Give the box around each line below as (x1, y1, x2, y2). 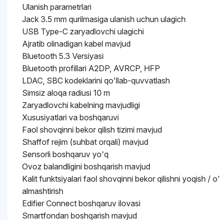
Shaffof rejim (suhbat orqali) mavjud (22, 137, 148, 147)
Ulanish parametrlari (22, 2, 91, 12)
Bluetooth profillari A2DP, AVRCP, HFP (22, 63, 160, 73)
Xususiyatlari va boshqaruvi (22, 112, 119, 122)
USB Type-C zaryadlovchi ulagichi (22, 27, 144, 36)
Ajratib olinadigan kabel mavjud (22, 39, 131, 49)
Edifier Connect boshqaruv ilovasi (22, 198, 140, 208)
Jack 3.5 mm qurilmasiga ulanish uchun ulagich (22, 14, 186, 24)
